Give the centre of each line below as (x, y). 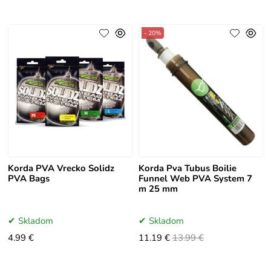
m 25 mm (158, 189)
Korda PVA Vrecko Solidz (61, 168)
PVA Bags (29, 179)
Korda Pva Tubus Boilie (187, 168)
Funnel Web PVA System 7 (195, 179)
